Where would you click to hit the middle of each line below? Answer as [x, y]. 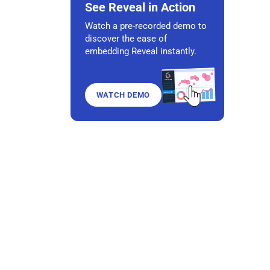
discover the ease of [126, 39]
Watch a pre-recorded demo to [146, 26]
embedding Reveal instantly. [141, 52]
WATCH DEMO [123, 95]
